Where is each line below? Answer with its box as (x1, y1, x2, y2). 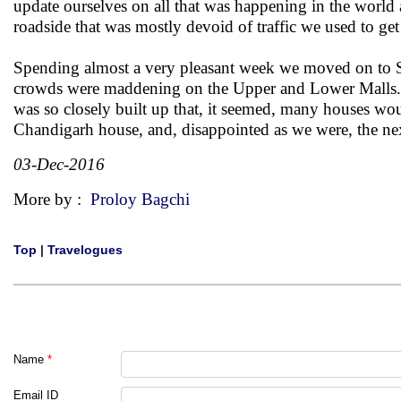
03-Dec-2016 (13, 155, 105, 174)
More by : (13, 190, 90, 209)
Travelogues (47, 243, 123, 257)
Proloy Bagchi (90, 190, 190, 209)
